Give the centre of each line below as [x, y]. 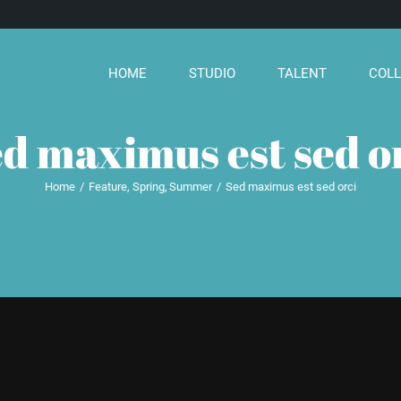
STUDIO [212, 73]
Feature [108, 187]
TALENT [302, 73]
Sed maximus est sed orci [291, 187]
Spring [148, 187]
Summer [191, 187]
